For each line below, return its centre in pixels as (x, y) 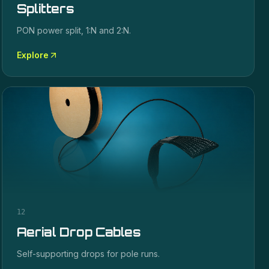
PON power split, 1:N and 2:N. (74, 30)
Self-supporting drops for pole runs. (88, 254)
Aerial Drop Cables (79, 232)
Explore (32, 55)
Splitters (45, 9)
